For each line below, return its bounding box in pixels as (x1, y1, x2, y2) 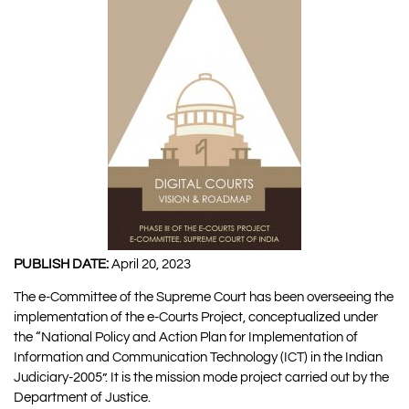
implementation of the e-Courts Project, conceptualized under (14, 309, 378, 324)
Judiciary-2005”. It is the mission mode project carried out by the (14, 370, 389, 384)
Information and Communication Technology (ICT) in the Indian (14, 350, 383, 364)
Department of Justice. (14, 390, 151, 404)
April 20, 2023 (109, 257, 191, 271)
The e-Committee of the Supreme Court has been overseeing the (14, 289, 393, 304)
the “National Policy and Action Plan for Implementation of (14, 330, 358, 344)
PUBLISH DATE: (14, 257, 109, 271)
